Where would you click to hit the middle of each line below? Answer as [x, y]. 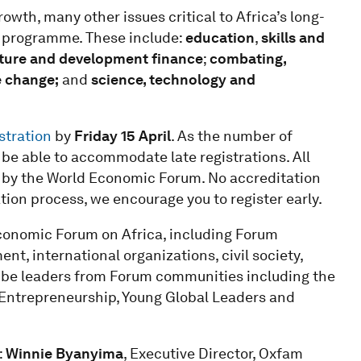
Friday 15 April [122, 135]
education [220, 37]
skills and [293, 37]
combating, [247, 58]
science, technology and [173, 79]
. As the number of [231, 135]
